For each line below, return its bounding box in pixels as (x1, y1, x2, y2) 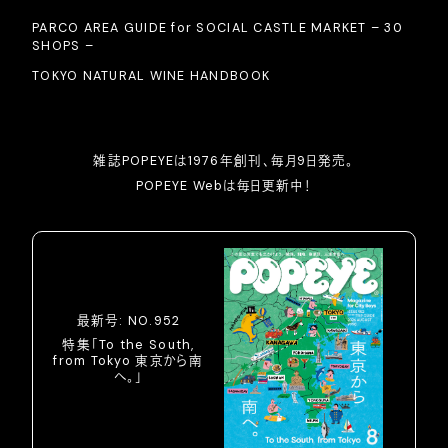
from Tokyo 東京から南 (53, 352, 204, 369)
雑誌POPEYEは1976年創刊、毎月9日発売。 (93, 153, 355, 170)
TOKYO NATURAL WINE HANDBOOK (32, 68, 271, 85)
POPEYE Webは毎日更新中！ (135, 178, 313, 195)
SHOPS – (32, 38, 94, 55)
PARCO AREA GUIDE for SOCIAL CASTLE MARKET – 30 (32, 20, 403, 37)
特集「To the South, (62, 336, 195, 353)
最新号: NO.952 (76, 312, 181, 329)
